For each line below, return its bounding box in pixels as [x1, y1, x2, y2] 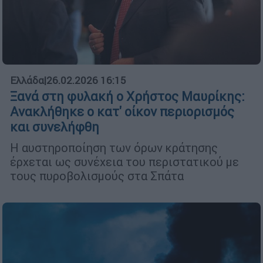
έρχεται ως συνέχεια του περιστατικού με [10, 154, 239, 170]
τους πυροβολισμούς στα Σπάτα [10, 168, 184, 184]
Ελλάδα [10, 74, 44, 87]
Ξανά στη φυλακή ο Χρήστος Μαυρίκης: [10, 89, 245, 105]
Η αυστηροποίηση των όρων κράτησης [10, 140, 218, 156]
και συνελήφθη [10, 119, 99, 136]
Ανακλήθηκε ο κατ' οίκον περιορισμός [10, 104, 234, 120]
